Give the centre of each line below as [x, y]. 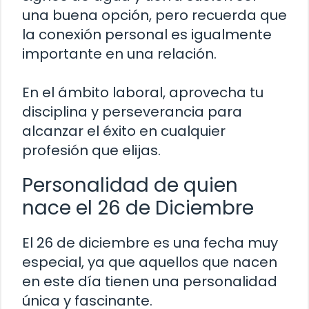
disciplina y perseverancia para [132, 112]
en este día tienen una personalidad [150, 282]
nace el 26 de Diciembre [138, 208]
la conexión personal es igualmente [147, 35]
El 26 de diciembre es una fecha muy [150, 243]
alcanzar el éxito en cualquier [124, 131]
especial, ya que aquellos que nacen [150, 262]
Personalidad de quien [130, 186]
